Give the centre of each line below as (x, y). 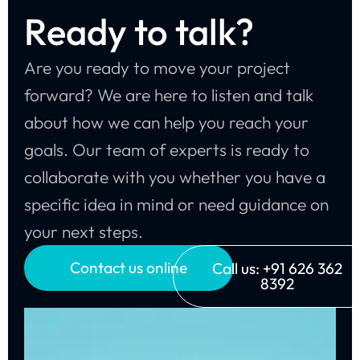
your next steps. (84, 231)
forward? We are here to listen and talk (169, 94)
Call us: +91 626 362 (277, 268)
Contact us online (129, 267)
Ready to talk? (139, 31)
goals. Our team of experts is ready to (167, 149)
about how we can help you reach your (166, 122)
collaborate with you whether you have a (175, 176)
